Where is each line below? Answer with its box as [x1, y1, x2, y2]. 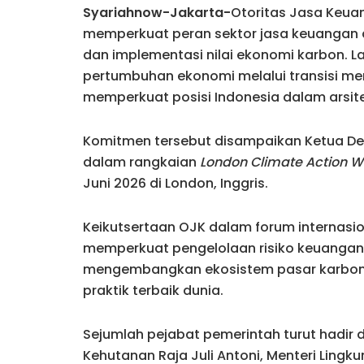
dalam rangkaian [83, 152, 200, 171]
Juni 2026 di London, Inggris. [83, 173, 268, 193]
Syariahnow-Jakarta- [83, 2, 231, 22]
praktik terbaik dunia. [83, 280, 223, 300]
